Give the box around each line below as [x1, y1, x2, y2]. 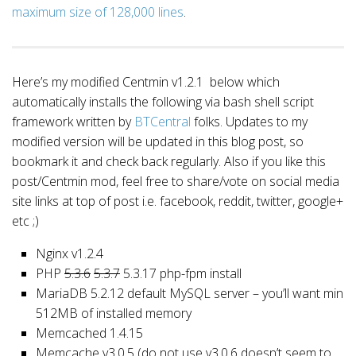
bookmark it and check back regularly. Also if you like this [12, 152, 326, 170]
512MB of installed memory [36, 304, 192, 322]
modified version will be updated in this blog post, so [12, 132, 304, 150]
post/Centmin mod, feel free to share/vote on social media [12, 172, 339, 190]
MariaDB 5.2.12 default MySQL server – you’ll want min [36, 284, 343, 302]
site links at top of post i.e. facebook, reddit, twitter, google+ [12, 192, 343, 210]
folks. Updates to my [191, 112, 308, 130]
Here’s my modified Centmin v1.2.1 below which [12, 72, 280, 91]
